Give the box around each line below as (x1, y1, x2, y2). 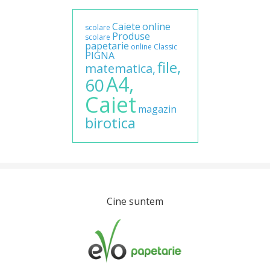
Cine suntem (107, 195, 163, 209)
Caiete (111, 20, 140, 34)
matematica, (84, 60, 155, 77)
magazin (137, 102, 177, 116)
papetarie (84, 39, 129, 53)
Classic (153, 42, 177, 52)
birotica (84, 113, 136, 133)
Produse (111, 30, 150, 43)
